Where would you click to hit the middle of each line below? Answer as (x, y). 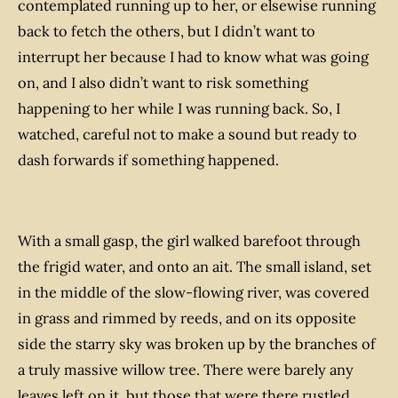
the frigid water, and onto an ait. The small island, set (195, 266)
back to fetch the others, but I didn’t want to (167, 31)
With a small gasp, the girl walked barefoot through (189, 240)
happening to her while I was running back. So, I (179, 108)
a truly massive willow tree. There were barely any (186, 369)
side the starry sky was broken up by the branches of (197, 343)
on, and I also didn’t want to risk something (163, 82)
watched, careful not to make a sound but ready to (187, 134)
